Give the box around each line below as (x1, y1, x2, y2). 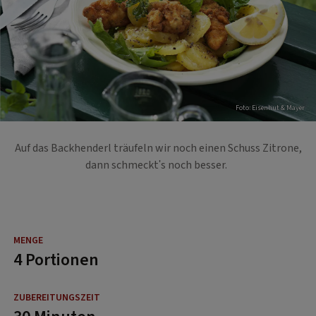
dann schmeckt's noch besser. (85, 157, 231, 173)
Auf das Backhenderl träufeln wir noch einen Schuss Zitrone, (14, 140, 302, 156)
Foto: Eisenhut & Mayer (236, 102, 305, 113)
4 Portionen (13, 247, 99, 272)
